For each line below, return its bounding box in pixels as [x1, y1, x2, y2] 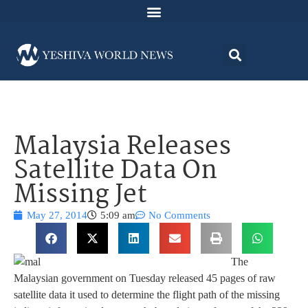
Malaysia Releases [14, 127, 231, 168]
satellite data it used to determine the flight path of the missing [14, 289, 280, 301]
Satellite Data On [14, 151, 217, 192]
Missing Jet [14, 175, 147, 217]
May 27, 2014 [27, 210, 87, 221]
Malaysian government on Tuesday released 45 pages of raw [14, 272, 276, 285]
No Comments [148, 210, 210, 221]
